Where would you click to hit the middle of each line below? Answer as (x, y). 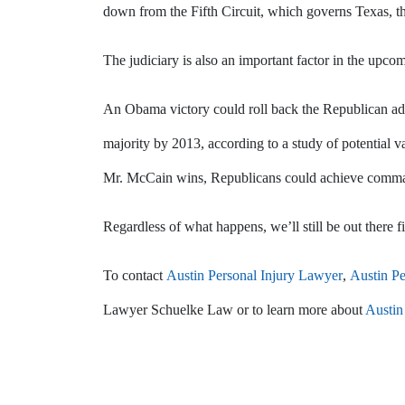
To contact (135, 275)
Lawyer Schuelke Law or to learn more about (233, 310)
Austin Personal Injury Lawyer (254, 275)
